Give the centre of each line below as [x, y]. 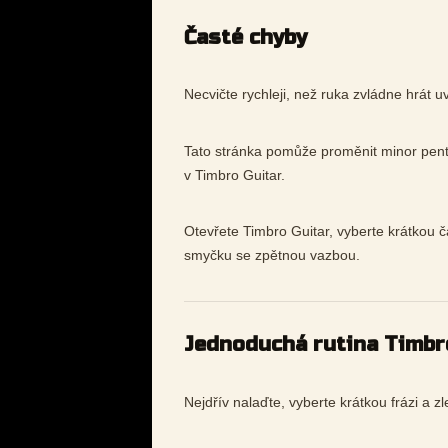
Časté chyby [245, 38]
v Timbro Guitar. [234, 174]
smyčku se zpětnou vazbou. [272, 255]
